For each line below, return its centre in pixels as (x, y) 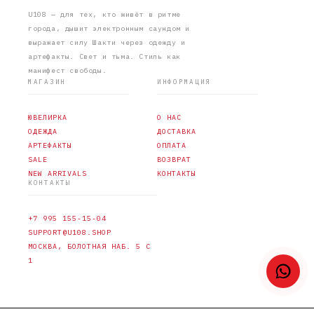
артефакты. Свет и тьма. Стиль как (104, 56)
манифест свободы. (68, 70)
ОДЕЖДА (43, 131)
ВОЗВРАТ (174, 159)
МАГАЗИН (47, 81)
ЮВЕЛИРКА (48, 117)
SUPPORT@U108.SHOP (70, 232)
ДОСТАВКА (177, 131)
